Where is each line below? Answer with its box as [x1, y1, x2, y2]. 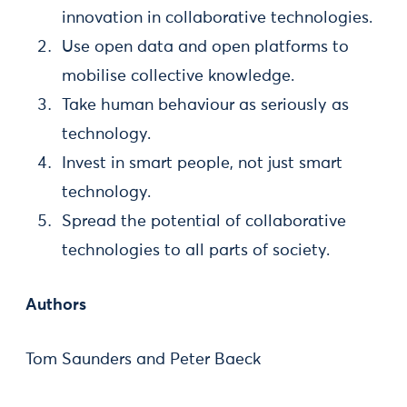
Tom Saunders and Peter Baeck [25, 352, 261, 368]
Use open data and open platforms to [62, 39, 349, 55]
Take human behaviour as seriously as [62, 97, 349, 114]
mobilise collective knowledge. [62, 68, 294, 84]
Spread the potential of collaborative [62, 213, 346, 230]
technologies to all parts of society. [62, 243, 330, 259]
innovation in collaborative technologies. [62, 10, 372, 26]
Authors [25, 297, 86, 313]
